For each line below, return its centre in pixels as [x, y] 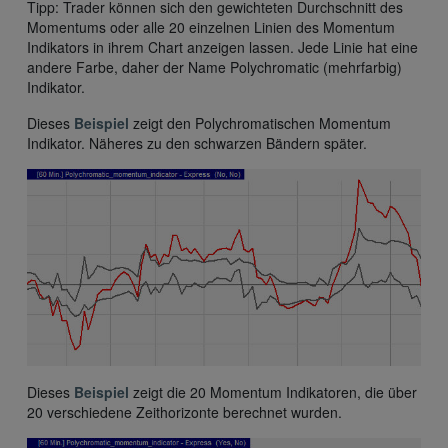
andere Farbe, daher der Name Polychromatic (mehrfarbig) [214, 67]
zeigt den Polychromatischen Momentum [260, 123]
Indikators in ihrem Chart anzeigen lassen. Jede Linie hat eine [222, 47]
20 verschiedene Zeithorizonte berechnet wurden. [184, 412]
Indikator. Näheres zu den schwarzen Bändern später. [197, 143]
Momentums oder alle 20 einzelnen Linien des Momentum [211, 27]
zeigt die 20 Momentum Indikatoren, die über [273, 392]
